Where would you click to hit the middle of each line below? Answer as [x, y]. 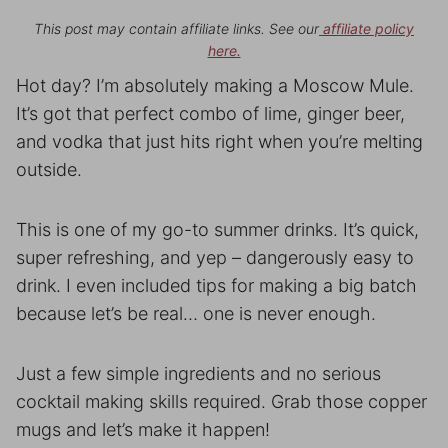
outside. [49, 169]
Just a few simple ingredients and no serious [198, 373]
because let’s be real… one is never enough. [196, 313]
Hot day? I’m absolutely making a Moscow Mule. [215, 85]
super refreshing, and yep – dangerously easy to [215, 257]
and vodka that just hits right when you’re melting [219, 141]
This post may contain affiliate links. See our [176, 28]
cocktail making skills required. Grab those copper [221, 401]
